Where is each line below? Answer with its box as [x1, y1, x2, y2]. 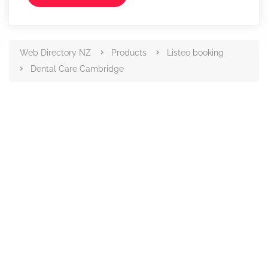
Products [111, 48, 147, 57]
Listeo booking [167, 48, 224, 57]
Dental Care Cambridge [31, 64, 124, 74]
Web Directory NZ [20, 48, 91, 57]
